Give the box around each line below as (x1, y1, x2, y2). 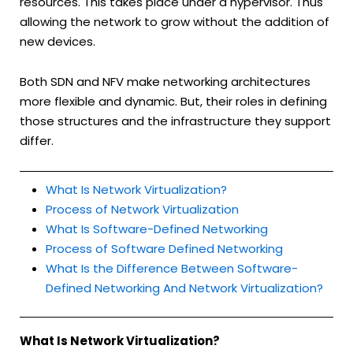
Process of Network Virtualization (46, 201, 239, 218)
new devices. (20, 32, 95, 50)
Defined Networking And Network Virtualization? (46, 280, 323, 297)
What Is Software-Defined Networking (46, 221, 268, 238)
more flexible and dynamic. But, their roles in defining (20, 93, 327, 110)
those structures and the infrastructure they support (20, 113, 331, 130)
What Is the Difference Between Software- (46, 260, 298, 277)
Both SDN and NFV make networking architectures (20, 73, 310, 91)
